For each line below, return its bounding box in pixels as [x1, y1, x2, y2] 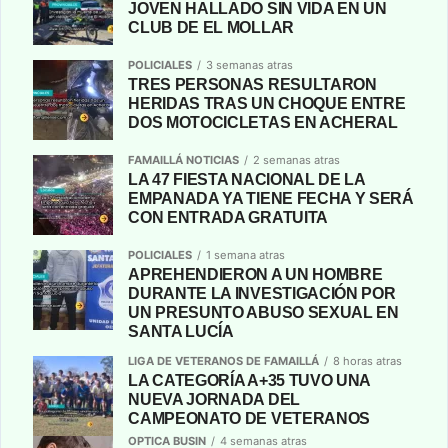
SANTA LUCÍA [128, 322, 234, 340]
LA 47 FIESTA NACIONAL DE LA [128, 170, 365, 188]
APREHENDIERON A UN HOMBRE [128, 265, 383, 283]
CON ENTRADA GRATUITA [128, 208, 328, 226]
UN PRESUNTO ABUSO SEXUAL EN [128, 303, 399, 321]
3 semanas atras [206, 57, 294, 72]
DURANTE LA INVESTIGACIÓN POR [128, 284, 396, 302]
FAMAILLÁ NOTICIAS [128, 152, 240, 167]
